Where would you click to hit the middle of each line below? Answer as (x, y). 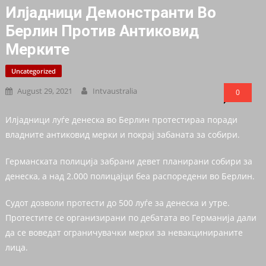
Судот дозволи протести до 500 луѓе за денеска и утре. (117, 203)
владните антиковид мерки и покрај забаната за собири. (122, 135)
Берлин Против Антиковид (102, 31)
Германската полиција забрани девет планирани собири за (129, 161)
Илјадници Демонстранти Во (110, 13)
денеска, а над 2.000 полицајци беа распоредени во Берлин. (130, 176)
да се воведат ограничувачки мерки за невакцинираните (124, 233)
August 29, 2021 (45, 91)
